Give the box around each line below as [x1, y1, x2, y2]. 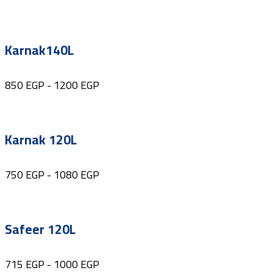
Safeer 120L [5, 217, 76, 241]
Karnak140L [5, 38, 74, 62]
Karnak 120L [5, 127, 77, 152]
